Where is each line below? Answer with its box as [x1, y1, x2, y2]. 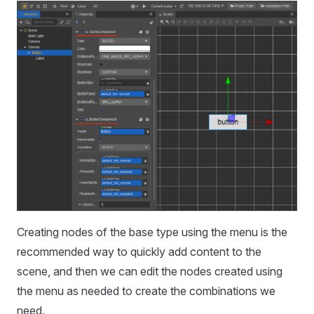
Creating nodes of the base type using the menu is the [17, 224, 287, 239]
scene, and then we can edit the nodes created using [17, 264, 282, 278]
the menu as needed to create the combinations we [17, 283, 275, 298]
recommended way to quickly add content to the [17, 244, 261, 259]
